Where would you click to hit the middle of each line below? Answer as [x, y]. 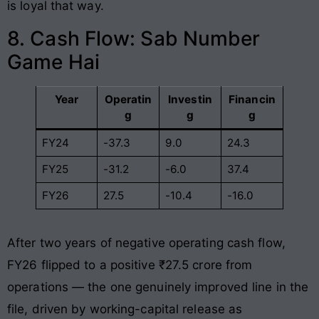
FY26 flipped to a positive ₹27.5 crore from [130, 265]
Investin [190, 100]
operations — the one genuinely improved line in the [158, 287]
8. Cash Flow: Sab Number [134, 39]
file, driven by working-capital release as [125, 309]
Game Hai [53, 62]
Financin [252, 100]
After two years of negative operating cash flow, [146, 243]
